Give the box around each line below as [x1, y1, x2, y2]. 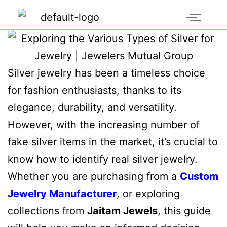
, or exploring [117, 187, 180, 200]
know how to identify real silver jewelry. [8, 153, 198, 165]
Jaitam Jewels [87, 205, 158, 217]
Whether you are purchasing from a [8, 170, 180, 182]
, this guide [158, 205, 211, 217]
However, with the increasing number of [8, 119, 200, 131]
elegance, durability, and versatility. [8, 101, 177, 113]
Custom [180, 170, 218, 182]
